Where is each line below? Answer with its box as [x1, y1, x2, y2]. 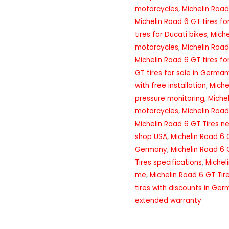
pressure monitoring [135, 94, 204, 104]
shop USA [135, 132, 167, 142]
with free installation [135, 81, 206, 91]
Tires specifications [135, 157, 202, 168]
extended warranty [135, 196, 201, 206]
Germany [135, 145, 167, 155]
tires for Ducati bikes [135, 30, 207, 40]
